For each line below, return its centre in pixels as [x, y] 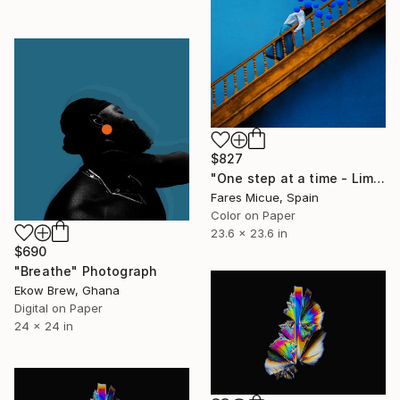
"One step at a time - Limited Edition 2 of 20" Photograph [379, 178]
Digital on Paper [58, 308]
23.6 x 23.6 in [249, 233]
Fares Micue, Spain [265, 197]
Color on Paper [253, 215]
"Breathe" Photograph [86, 271]
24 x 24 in [44, 325]
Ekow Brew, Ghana [67, 290]
